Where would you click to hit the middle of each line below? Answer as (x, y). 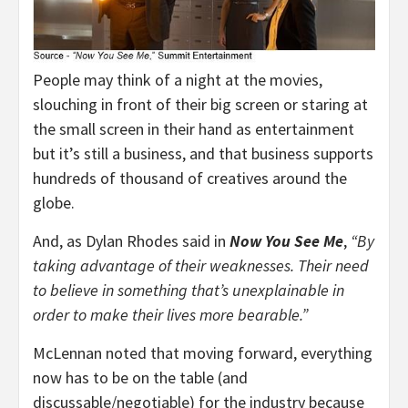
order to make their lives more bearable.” (170, 314)
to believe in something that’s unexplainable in (189, 290)
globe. (54, 202)
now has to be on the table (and (140, 377)
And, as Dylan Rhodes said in (131, 240)
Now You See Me (286, 240)
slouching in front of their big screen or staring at (200, 104)
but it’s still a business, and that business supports (203, 153)
